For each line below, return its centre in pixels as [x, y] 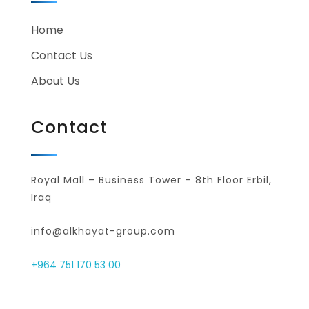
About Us [56, 81]
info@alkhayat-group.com [103, 231]
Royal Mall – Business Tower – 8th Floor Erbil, [151, 180]
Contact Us [62, 56]
